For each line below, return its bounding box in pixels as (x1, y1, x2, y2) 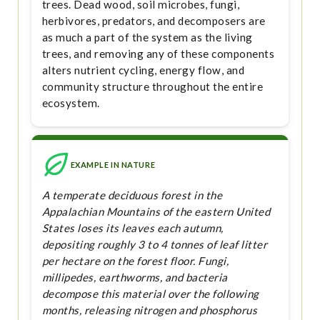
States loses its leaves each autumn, (41, 221, 224, 235)
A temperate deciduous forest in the (41, 189, 223, 202)
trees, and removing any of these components (41, 46, 275, 60)
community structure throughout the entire (41, 79, 264, 93)
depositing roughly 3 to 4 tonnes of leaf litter (41, 238, 268, 251)
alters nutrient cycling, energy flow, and (41, 63, 245, 76)
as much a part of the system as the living (41, 30, 253, 44)
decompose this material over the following (41, 287, 259, 301)
